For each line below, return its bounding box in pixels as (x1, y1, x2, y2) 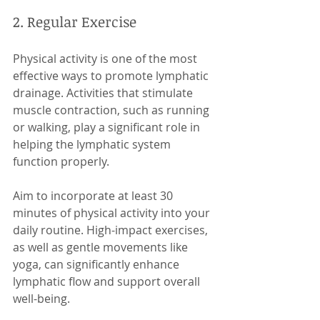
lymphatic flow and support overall (13, 274, 203, 289)
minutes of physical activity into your (13, 205, 213, 221)
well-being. (13, 291, 70, 306)
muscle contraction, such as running (13, 102, 212, 118)
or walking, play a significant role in (13, 119, 203, 135)
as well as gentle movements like (13, 239, 191, 255)
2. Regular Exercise (13, 11, 136, 31)
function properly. (13, 154, 112, 169)
